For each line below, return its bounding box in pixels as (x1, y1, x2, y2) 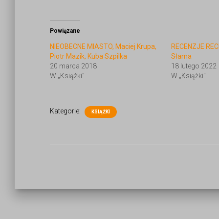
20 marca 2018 (50, 62, 97, 70)
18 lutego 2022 (171, 62, 217, 70)
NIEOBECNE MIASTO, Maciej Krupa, (50, 43, 156, 50)
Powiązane (50, 27, 80, 34)
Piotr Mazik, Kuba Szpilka (50, 52, 127, 60)
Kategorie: (50, 107, 82, 115)
